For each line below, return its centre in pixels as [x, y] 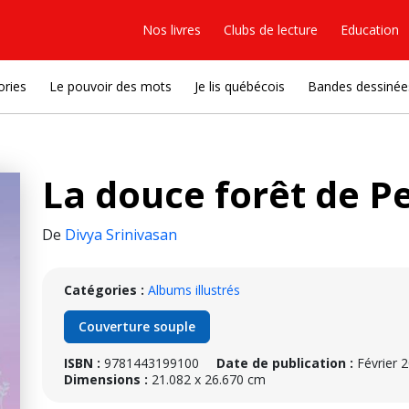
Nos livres [172, 29]
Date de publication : [285, 363]
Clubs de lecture [271, 29]
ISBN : [82, 363]
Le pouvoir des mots [110, 86]
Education [370, 29]
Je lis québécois [240, 86]
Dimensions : [106, 379]
